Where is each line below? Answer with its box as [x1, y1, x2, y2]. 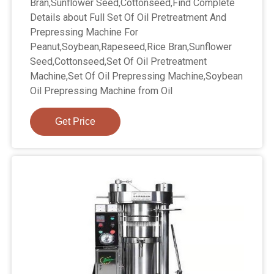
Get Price [55, 116, 96, 127]
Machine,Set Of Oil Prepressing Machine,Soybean [30, 70, 243, 83]
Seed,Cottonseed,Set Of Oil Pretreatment [30, 56, 207, 68]
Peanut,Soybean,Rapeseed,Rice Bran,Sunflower [30, 41, 232, 53]
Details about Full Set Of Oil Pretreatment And [30, 12, 227, 24]
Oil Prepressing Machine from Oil [30, 85, 173, 97]
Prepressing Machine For [30, 26, 139, 39]
